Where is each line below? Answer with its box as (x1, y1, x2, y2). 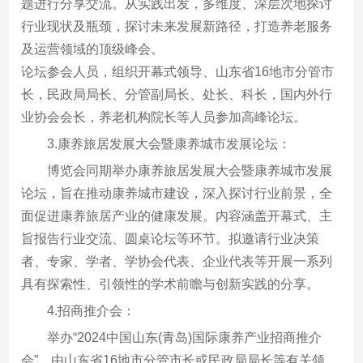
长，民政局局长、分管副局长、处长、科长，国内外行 (21, 87, 333, 101)
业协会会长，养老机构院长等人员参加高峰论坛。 (21, 109, 307, 124)
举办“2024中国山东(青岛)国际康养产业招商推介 (47, 330, 322, 344)
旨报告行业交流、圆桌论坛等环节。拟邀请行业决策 (21, 231, 320, 246)
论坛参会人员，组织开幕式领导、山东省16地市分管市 (21, 64, 335, 79)
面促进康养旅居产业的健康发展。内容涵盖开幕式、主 (21, 208, 333, 223)
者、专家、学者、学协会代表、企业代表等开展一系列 (21, 254, 333, 268)
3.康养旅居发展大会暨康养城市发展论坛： (47, 136, 292, 151)
